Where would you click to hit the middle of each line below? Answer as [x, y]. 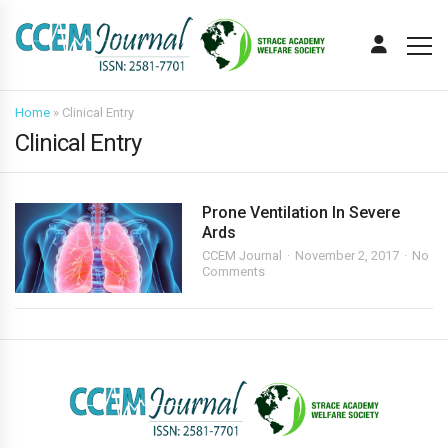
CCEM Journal [242, 255]
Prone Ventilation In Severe [301, 212]
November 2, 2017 [347, 255]
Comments [234, 271]
